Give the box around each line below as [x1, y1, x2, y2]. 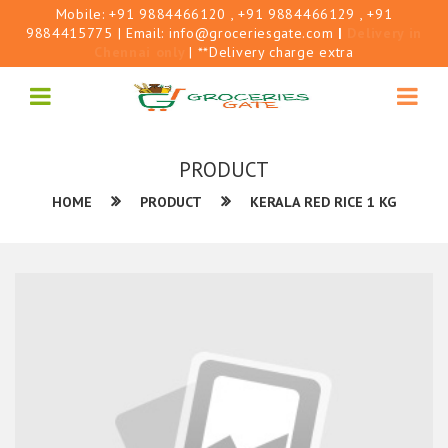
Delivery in [347, 24, 423, 42]
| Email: [112, 24, 169, 42]
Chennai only [94, 43, 190, 61]
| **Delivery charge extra [189, 43, 354, 61]
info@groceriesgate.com [168, 24, 334, 42]
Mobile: [55, 5, 110, 23]
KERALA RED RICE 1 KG [250, 193, 396, 211]
